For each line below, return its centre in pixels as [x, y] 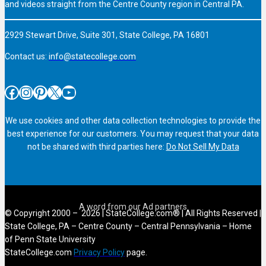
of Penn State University [50, 240]
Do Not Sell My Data [202, 146]
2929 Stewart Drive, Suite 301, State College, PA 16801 [107, 35]
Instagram [25, 92]
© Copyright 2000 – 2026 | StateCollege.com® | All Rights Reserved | [133, 213]
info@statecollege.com [92, 56]
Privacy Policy [99, 253]
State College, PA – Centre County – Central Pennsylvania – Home [128, 227]
